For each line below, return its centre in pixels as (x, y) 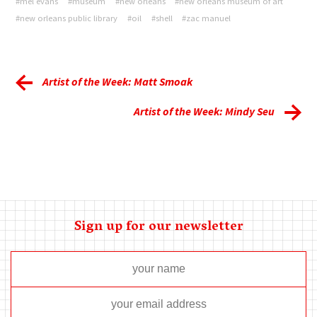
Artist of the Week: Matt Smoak (117, 81)
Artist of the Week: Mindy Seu (204, 111)
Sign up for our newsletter (158, 227)
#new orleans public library (67, 18)
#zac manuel (207, 18)
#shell (162, 18)
